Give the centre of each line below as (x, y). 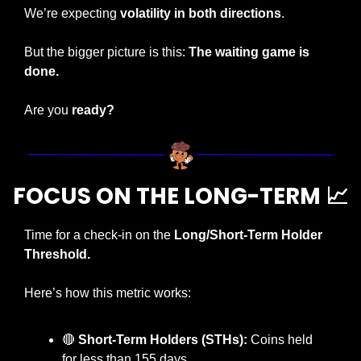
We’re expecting (72, 13)
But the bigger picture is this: (106, 52)
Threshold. (57, 255)
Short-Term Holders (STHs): (163, 340)
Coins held (280, 340)
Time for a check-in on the (99, 235)
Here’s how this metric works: (108, 293)
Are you (48, 110)
